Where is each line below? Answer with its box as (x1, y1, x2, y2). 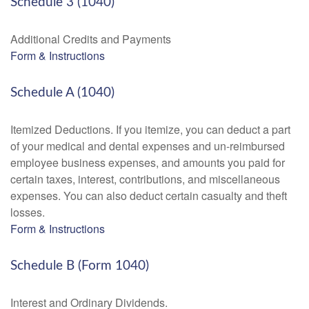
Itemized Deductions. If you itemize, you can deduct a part (10, 121, 290, 137)
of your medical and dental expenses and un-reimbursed (10, 138, 285, 154)
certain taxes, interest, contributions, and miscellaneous (10, 171, 280, 187)
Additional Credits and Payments (10, 31, 171, 47)
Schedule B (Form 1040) (10, 259, 149, 272)
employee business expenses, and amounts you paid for (10, 154, 285, 170)
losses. (10, 204, 45, 220)
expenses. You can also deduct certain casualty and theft (10, 188, 287, 203)
